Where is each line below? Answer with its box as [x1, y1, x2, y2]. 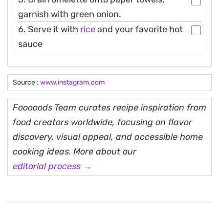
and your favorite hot [95, 23, 183, 35]
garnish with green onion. [18, 8, 121, 20]
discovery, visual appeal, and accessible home [13, 131, 203, 142]
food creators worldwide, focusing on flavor [13, 116, 192, 128]
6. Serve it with [18, 23, 80, 35]
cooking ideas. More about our [13, 146, 136, 157]
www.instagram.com [40, 78, 105, 87]
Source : [13, 78, 40, 87]
